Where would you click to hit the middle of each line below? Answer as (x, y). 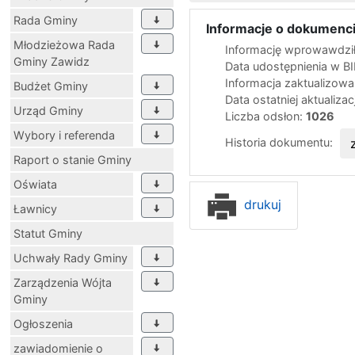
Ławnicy (35, 208)
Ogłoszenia (43, 323)
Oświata (35, 184)
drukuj (261, 204)
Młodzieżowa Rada (64, 44)
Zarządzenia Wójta (63, 282)
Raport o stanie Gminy (73, 159)
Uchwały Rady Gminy (71, 258)
